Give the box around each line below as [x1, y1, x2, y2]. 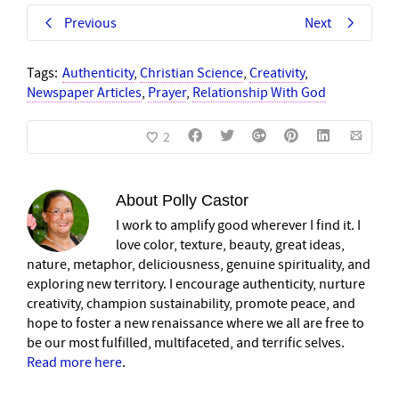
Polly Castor [162, 191, 248, 209]
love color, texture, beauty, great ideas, [116, 235, 345, 254]
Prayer [148, 83, 186, 102]
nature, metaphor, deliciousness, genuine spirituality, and [27, 255, 370, 273]
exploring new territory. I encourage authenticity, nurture [27, 274, 365, 293]
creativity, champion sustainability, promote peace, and [27, 294, 355, 313]
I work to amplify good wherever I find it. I [116, 216, 361, 234]
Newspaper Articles [27, 83, 142, 102]
